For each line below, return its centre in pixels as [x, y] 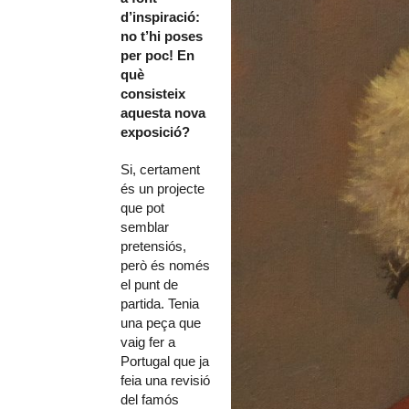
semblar [145, 226]
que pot [142, 207]
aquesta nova [163, 112]
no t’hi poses [162, 36]
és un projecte [163, 188]
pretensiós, [153, 246]
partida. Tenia [160, 303]
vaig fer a [148, 341]
